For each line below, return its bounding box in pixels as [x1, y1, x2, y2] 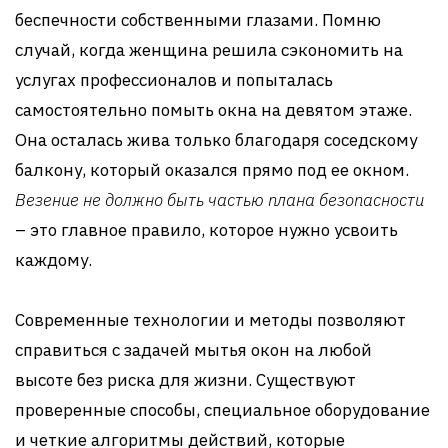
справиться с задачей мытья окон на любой [15, 339, 372, 361]
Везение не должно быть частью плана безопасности [15, 189, 424, 211]
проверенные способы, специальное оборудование [15, 399, 430, 421]
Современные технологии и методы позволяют [15, 309, 406, 331]
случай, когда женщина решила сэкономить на [15, 39, 403, 61]
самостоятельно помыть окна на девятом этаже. [15, 99, 412, 121]
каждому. [15, 249, 92, 271]
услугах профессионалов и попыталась [15, 69, 333, 91]
